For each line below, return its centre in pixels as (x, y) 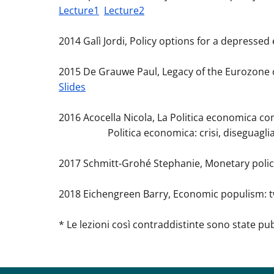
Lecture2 (124, 10)
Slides (72, 87)
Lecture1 (79, 10)
